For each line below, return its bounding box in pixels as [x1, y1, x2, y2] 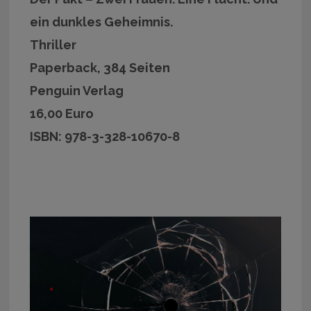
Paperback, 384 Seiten [30, 60, 171, 75]
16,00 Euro [30, 106, 94, 121]
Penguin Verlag [30, 83, 124, 98]
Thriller [30, 37, 77, 52]
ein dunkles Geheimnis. [30, 14, 174, 29]
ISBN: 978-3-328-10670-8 [30, 128, 180, 144]
